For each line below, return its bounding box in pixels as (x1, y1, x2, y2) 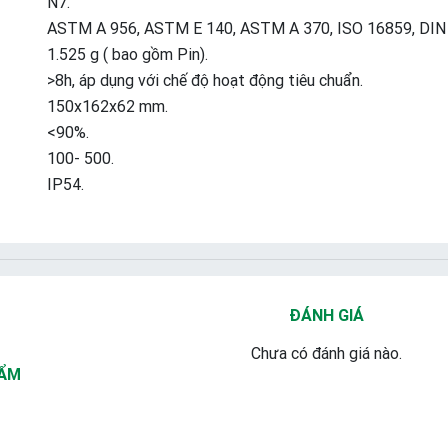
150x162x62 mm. (47, 96, 168, 116)
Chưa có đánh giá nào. (251, 343, 402, 363)
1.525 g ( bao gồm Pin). (47, 44, 208, 64)
